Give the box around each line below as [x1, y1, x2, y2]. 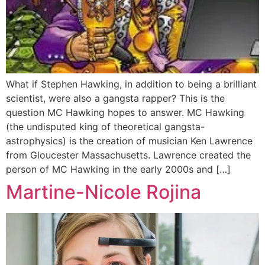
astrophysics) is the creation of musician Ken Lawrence [6, 135, 253, 147]
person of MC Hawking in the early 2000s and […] [6, 163, 231, 176]
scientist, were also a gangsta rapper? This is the [6, 92, 225, 105]
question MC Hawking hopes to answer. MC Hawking [6, 106, 244, 119]
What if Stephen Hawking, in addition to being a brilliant [6, 78, 257, 91]
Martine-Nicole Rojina [6, 180, 201, 204]
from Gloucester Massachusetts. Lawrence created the [6, 149, 251, 161]
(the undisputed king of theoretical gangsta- [6, 121, 205, 133]
